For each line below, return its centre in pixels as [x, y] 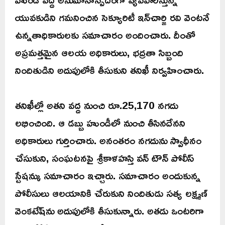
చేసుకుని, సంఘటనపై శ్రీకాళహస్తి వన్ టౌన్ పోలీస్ [104, 157]
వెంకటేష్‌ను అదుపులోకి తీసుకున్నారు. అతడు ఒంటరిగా [109, 210]
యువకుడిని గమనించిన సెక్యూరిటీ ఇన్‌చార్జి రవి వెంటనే [112, 17]
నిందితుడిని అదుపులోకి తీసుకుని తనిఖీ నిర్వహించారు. [109, 70]
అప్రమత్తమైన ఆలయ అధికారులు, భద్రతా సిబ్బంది [99, 52]
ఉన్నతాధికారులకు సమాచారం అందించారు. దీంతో [105, 34]
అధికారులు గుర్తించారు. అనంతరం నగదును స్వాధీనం [108, 140]
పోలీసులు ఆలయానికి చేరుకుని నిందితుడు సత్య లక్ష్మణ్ [111, 193]
